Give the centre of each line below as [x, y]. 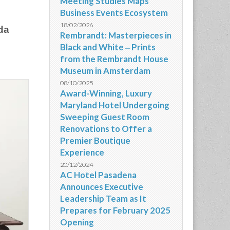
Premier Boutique [95, 140]
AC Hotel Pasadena [98, 175]
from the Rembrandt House [114, 59]
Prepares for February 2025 [115, 210]
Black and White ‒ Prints [108, 47]
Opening [77, 222]
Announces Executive [102, 187]
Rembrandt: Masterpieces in [116, 35]
